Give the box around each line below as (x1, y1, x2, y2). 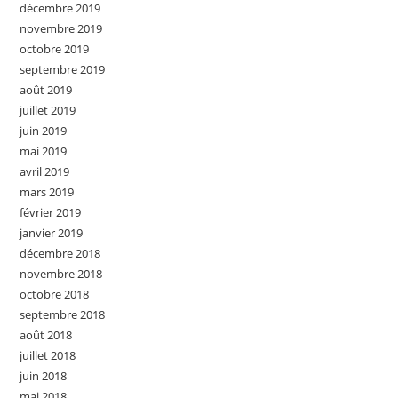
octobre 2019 (20, 41, 90, 58)
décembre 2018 (20, 245, 101, 262)
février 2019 (20, 204, 82, 221)
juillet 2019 (20, 102, 76, 119)
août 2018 (20, 327, 73, 344)
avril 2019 (20, 163, 70, 180)
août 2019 (20, 82, 73, 99)
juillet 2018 (20, 347, 76, 364)
